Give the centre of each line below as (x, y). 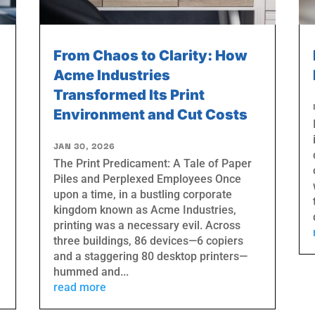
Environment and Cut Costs (150, 115)
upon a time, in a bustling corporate (142, 195)
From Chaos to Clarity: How (150, 56)
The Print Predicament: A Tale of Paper (152, 164)
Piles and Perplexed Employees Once (147, 179)
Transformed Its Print (129, 95)
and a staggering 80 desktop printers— (150, 257)
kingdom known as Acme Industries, (144, 210)
